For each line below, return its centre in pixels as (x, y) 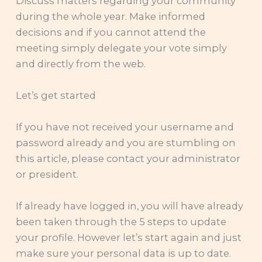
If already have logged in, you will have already (130, 206)
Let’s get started (56, 95)
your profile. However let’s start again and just (129, 237)
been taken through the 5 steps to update (121, 222)
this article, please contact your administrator (128, 158)
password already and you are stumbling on (126, 143)
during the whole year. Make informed (111, 16)
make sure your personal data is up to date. (123, 253)
